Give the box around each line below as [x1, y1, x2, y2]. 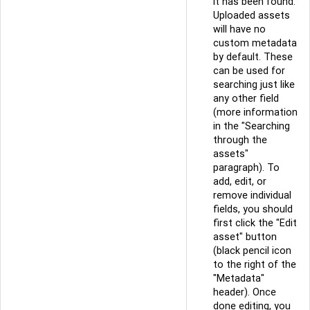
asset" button [213, 230, 277, 244]
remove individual [213, 189, 291, 202]
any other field [213, 92, 279, 105]
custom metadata [213, 37, 297, 50]
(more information [213, 106, 298, 119]
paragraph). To [213, 161, 280, 174]
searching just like [213, 78, 295, 91]
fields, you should [213, 203, 293, 216]
